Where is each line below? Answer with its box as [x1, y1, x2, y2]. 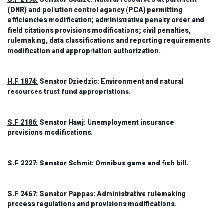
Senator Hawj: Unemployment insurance [38, 118, 174, 126]
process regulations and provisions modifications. [7, 200, 177, 208]
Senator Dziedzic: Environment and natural [38, 77, 183, 85]
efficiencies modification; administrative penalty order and [7, 16, 204, 24]
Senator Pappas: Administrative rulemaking [38, 190, 186, 198]
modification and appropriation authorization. [7, 47, 161, 54]
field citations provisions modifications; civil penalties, [7, 26, 191, 34]
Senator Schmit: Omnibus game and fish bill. [38, 159, 188, 167]
